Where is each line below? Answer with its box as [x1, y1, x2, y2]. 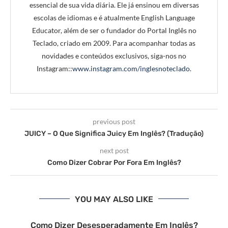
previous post [93, 117, 135, 126]
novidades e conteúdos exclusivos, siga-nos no [42, 51, 186, 60]
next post [99, 146, 129, 155]
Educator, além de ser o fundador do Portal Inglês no [32, 25, 196, 35]
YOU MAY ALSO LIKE [75, 194, 153, 204]
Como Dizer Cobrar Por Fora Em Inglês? [47, 158, 181, 167]
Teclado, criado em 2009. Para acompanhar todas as [33, 38, 195, 47]
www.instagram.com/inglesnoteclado [72, 64, 190, 73]
